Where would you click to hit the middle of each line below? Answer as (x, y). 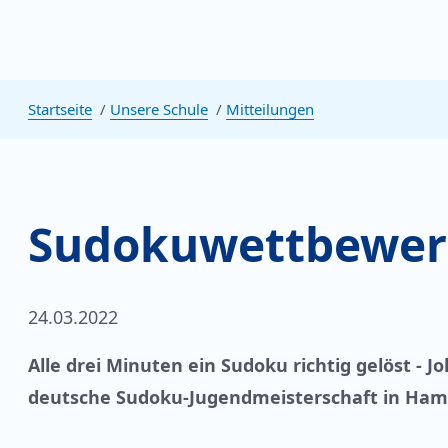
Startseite (60, 109)
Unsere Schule (159, 109)
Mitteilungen (270, 109)
